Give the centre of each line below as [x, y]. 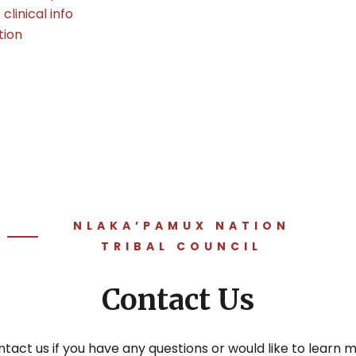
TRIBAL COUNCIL [181, 246]
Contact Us [178, 300]
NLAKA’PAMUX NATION [181, 225]
